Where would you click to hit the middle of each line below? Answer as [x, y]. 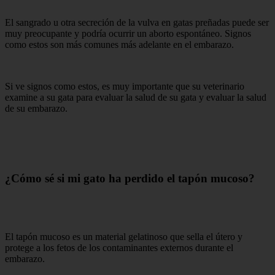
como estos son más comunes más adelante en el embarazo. [119, 45]
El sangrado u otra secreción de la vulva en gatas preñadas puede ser [137, 23]
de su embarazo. [36, 109]
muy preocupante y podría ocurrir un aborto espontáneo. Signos [128, 34]
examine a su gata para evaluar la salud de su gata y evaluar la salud [136, 98]
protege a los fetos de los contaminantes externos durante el [119, 247]
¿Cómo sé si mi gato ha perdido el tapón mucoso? [130, 178]
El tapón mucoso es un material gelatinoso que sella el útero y [124, 236]
